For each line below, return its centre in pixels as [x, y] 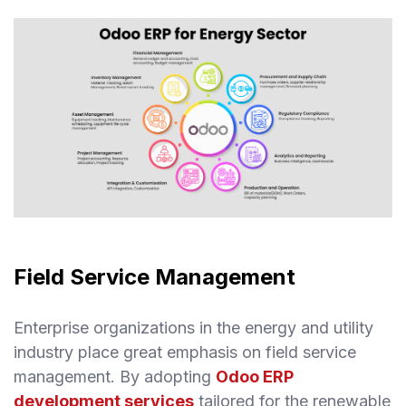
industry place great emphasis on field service [185, 353]
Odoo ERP [255, 377]
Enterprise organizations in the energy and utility [193, 328]
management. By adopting [115, 377]
